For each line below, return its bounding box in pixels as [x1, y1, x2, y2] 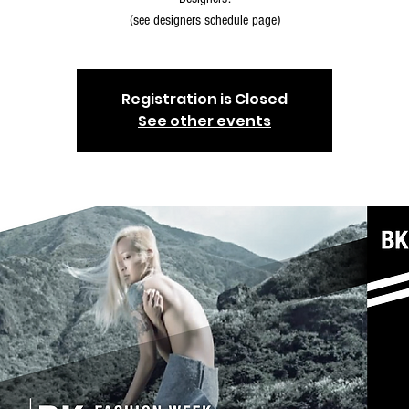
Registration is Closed [121, 88, 288, 110]
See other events [138, 110, 271, 131]
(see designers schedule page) [129, 11, 280, 28]
